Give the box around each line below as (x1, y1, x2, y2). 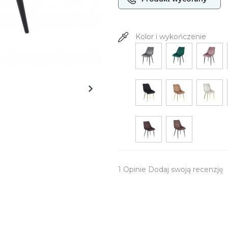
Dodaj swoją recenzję (148, 165, 223, 174)
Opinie (123, 165, 146, 174)
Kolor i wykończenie (135, 32, 206, 41)
